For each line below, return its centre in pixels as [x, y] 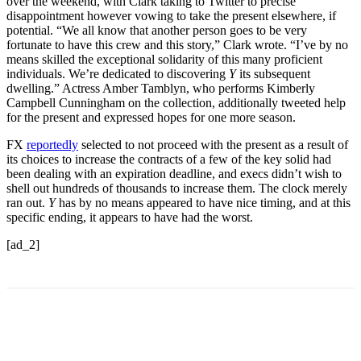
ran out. [27, 203]
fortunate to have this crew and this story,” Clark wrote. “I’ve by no [177, 45]
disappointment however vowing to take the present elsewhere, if [171, 16]
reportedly [52, 145]
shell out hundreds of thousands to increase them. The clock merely [177, 189]
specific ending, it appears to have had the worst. [130, 218]
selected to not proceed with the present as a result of [213, 145]
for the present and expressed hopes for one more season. [151, 118]
